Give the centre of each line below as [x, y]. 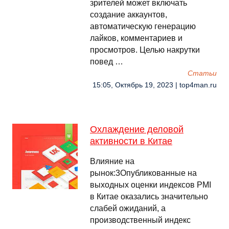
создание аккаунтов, [129, 15]
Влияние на [112, 161]
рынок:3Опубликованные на [143, 173]
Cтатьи [202, 73]
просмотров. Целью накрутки [145, 50]
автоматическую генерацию [143, 26]
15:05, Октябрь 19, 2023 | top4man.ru [155, 85]
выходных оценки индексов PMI [151, 185]
